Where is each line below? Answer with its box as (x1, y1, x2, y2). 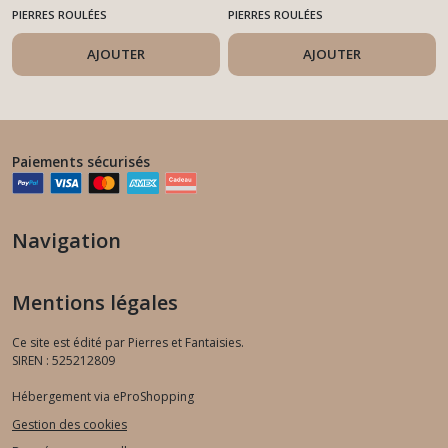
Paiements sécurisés (12, 152, 150, 172)
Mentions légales (12, 289, 178, 317)
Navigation (12, 227, 121, 255)
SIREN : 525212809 (12, 352, 115, 370)
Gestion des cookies (12, 415, 127, 433)
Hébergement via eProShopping (12, 388, 194, 406)
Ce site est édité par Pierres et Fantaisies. (12, 334, 244, 352)
